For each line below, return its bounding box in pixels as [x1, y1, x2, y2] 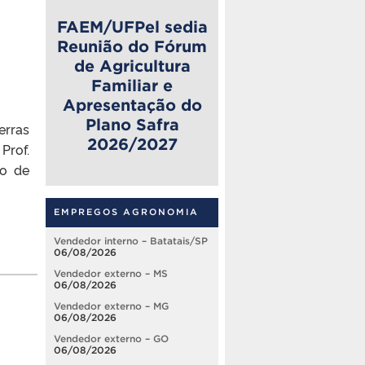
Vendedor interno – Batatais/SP [54, 235, 208, 247]
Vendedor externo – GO [54, 333, 169, 345]
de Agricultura [73, 56, 191, 75]
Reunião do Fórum [57, 37, 207, 55]
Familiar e [91, 76, 173, 95]
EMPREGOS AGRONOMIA [54, 207, 199, 218]
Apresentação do [62, 95, 202, 114]
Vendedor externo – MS [54, 268, 168, 279]
